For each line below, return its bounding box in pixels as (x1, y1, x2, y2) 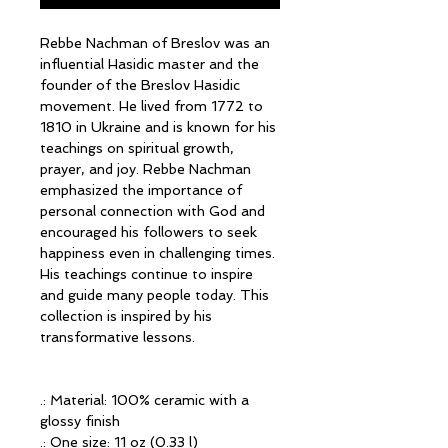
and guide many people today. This (40, 286, 269, 303)
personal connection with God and (40, 202, 265, 219)
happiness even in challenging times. (40, 244, 275, 261)
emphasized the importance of (40, 181, 242, 198)
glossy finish (40, 412, 120, 429)
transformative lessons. (40, 328, 195, 345)
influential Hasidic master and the (40, 55, 259, 72)
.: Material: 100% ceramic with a (40, 391, 249, 408)
